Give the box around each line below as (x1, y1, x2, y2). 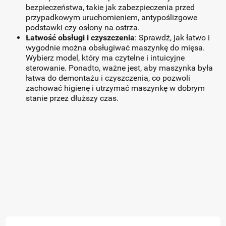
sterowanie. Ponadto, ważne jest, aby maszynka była (26, 63, 213, 73)
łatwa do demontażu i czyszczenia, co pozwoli (26, 73, 191, 83)
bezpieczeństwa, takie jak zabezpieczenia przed (26, 3, 195, 12)
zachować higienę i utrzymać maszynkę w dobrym (26, 83, 205, 93)
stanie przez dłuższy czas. (26, 93, 119, 103)
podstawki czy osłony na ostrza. (26, 23, 140, 32)
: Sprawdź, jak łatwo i (135, 33, 210, 42)
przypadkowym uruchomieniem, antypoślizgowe (26, 13, 198, 22)
